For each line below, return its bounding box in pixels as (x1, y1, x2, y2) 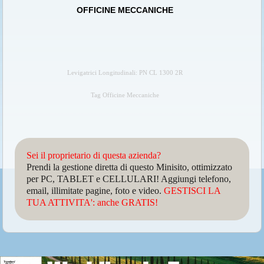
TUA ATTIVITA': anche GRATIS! (27, 197, 159, 208)
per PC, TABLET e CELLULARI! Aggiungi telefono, (27, 174, 232, 184)
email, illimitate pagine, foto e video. (27, 186, 164, 196)
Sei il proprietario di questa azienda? (27, 150, 161, 161)
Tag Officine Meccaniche (91, 92, 160, 99)
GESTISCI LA (164, 186, 221, 196)
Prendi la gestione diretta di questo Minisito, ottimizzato (27, 162, 233, 173)
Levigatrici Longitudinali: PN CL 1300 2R (67, 70, 183, 77)
